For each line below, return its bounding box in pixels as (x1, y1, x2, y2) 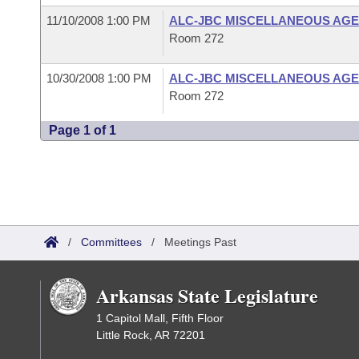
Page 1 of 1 (49, 123, 116, 137)
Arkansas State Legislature (96, 281, 318, 309)
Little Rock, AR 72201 (96, 329, 205, 341)
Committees (81, 236, 142, 248)
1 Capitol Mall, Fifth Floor (96, 312, 224, 325)
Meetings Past (164, 236, 236, 248)
